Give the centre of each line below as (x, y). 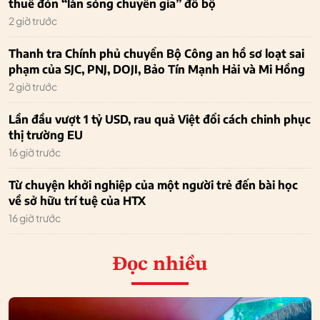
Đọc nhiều (160, 265)
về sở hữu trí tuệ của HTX (77, 200)
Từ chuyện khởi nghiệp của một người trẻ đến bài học (153, 185)
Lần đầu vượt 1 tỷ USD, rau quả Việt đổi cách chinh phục (160, 119)
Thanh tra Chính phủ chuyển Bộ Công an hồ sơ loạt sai (156, 53)
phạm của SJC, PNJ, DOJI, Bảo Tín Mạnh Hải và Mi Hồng (157, 69)
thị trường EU (46, 135)
